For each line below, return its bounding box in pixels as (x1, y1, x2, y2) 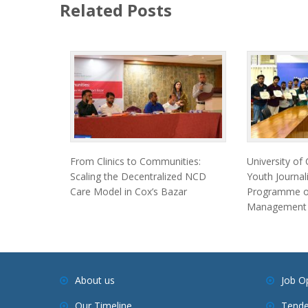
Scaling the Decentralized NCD (70, 170, 206, 184)
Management (246, 200, 307, 214)
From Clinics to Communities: (70, 155, 201, 168)
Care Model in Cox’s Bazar (70, 185, 187, 199)
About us (75, 274, 115, 287)
